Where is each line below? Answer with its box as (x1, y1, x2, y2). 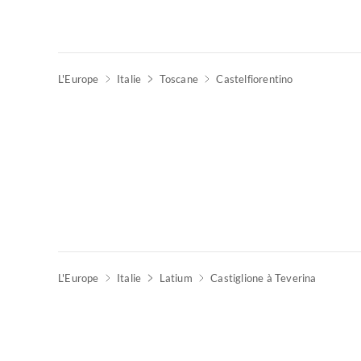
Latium (159, 272, 193, 284)
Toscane (159, 73, 198, 85)
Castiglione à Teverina (210, 272, 317, 284)
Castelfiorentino (216, 73, 293, 85)
